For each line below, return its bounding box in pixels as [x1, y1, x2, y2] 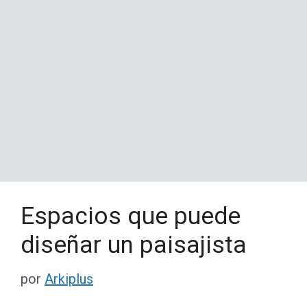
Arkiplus [45, 270, 93, 287]
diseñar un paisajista [21, 230, 247, 259]
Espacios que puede [21, 201, 241, 230]
